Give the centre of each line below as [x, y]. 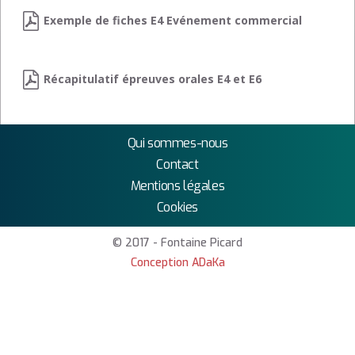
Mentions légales [177, 186]
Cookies [177, 207]
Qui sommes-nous [177, 143]
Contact [177, 164]
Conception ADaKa [177, 263]
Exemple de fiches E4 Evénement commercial [173, 21]
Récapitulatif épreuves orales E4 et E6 [153, 79]
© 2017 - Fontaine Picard [177, 243]
